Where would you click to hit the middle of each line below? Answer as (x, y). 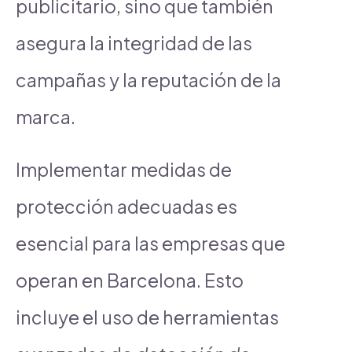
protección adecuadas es (126, 206)
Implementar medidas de (124, 169)
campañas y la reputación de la (148, 79)
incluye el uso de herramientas (147, 317)
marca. (46, 116)
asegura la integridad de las (134, 42)
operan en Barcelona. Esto (130, 280)
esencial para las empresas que (150, 243)
